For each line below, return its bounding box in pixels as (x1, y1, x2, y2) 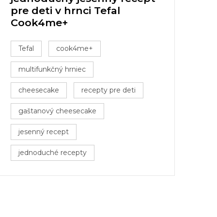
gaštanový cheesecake (18, 107, 96, 115)
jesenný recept (18, 127, 69, 136)
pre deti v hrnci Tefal (11, 4, 120, 16)
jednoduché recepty (18, 148, 87, 157)
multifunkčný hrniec (18, 65, 86, 74)
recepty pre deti (81, 86, 136, 94)
